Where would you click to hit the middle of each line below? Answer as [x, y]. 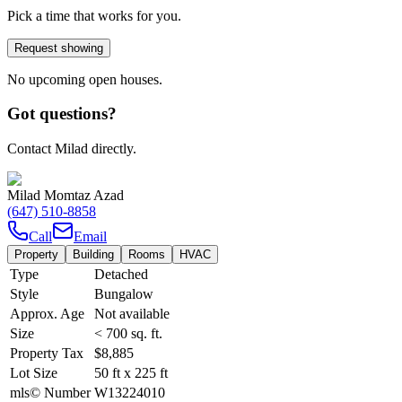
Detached [121, 275]
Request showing [59, 48]
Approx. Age [47, 314]
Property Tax [47, 354]
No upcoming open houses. [85, 79]
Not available [132, 314]
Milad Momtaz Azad [66, 196]
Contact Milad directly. [72, 149]
